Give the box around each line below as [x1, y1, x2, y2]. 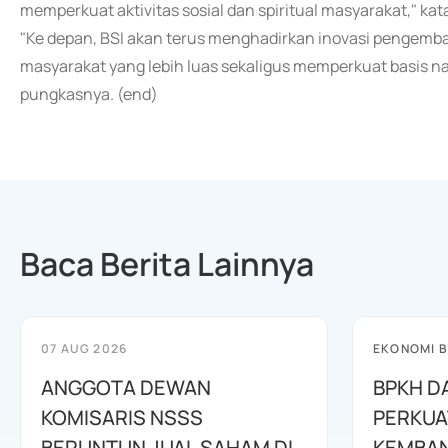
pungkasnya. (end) [20, 83, 158, 105]
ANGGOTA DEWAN [41, 374, 211, 401]
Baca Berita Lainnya [20, 242, 314, 286]
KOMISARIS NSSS [41, 404, 203, 431]
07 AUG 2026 [41, 340, 128, 357]
